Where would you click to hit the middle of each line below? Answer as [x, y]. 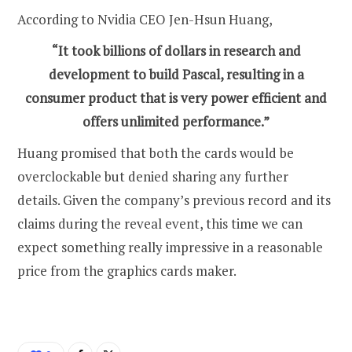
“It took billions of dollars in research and [176, 50]
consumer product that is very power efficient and [176, 97]
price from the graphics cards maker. [127, 270]
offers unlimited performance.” [176, 121]
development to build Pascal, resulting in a [176, 74]
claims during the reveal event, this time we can [160, 223]
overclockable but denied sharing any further [153, 176]
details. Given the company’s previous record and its [174, 200]
